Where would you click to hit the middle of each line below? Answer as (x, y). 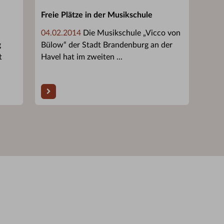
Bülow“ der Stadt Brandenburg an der (107, 45)
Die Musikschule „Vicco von (131, 33)
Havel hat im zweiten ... (82, 57)
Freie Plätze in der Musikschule (97, 15)
